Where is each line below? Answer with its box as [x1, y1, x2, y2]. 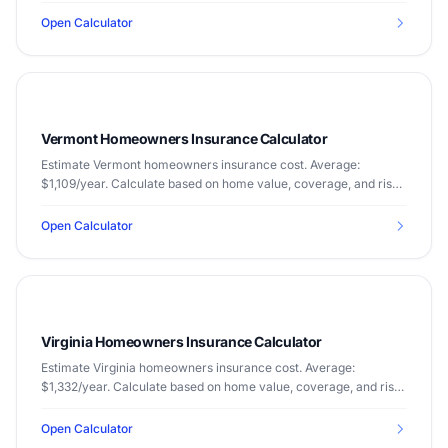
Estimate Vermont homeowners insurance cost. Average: [41, 157, 360, 172]
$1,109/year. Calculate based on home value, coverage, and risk [41, 176, 399, 191]
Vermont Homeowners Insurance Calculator [41, 130, 328, 147]
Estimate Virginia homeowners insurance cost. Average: [41, 360, 355, 375]
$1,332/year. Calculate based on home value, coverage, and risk [41, 379, 401, 394]
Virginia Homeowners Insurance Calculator [41, 333, 322, 350]
